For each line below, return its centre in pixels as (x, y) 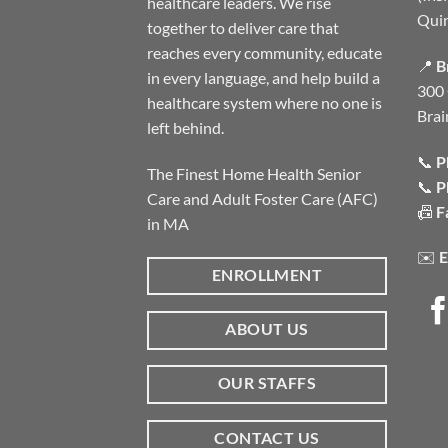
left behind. (185, 128)
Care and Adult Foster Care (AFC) (262, 198)
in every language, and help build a (263, 78)
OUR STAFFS (267, 383)
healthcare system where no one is (264, 103)
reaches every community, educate (264, 53)
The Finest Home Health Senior (254, 173)
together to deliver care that (243, 28)
